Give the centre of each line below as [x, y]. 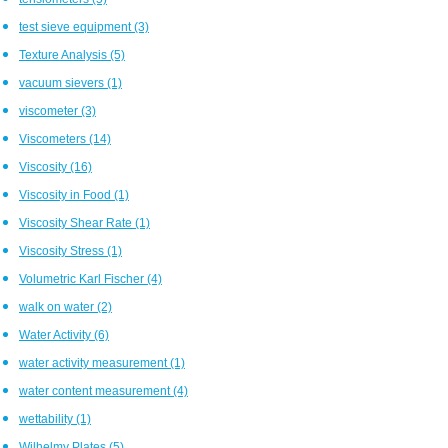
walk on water [58, 306]
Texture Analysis [64, 54]
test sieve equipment [76, 26]
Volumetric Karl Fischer [83, 278]
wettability [47, 418]
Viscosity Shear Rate [77, 222]
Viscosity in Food [66, 194]
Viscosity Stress [63, 250]
